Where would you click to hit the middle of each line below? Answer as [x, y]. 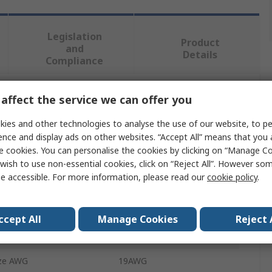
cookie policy [232, 177]
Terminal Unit [144, 186]
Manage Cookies [138, 219]
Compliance [75, 61]
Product [200, 43]
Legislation [74, 37]
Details [200, 55]
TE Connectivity [149, 161]
